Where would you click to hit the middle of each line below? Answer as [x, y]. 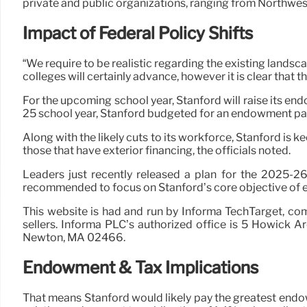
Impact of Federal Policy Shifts [138, 34]
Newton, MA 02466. [74, 237]
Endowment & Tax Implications [140, 267]
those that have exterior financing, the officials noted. [157, 150]
